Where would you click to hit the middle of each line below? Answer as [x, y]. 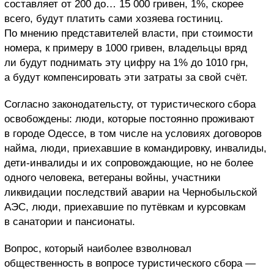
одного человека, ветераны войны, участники [113, 177]
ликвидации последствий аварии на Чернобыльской [131, 192]
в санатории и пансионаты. [70, 221]
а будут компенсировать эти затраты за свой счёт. [126, 77]
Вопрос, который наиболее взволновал [98, 248]
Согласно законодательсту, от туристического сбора [130, 104]
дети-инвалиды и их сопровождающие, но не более [129, 163]
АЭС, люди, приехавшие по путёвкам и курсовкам [125, 207]
